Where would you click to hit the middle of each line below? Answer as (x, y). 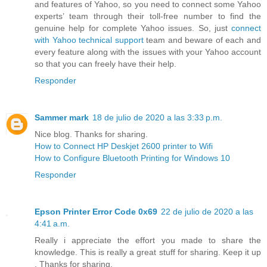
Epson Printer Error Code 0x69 (96, 211)
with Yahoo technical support (89, 40)
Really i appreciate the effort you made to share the (148, 240)
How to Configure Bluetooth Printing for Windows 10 (132, 158)
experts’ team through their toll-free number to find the (148, 16)
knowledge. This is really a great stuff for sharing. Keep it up (148, 252)
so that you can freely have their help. (105, 63)
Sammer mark (62, 117)
